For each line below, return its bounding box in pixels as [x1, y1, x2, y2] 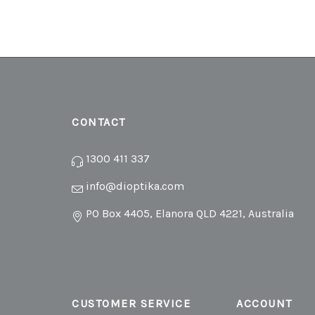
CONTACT [72, 115, 126, 129]
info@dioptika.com [86, 179, 184, 193]
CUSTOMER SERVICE [72, 297, 191, 311]
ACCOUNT [236, 297, 292, 311]
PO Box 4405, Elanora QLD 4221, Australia [86, 207, 294, 221]
